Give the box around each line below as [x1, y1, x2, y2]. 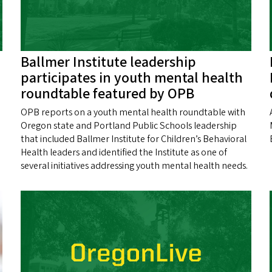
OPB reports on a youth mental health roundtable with [21, 105, 245, 119]
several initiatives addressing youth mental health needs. [21, 158, 248, 172]
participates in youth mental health [21, 67, 243, 89]
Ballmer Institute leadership [21, 51, 196, 73]
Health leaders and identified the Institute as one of [21, 145, 227, 159]
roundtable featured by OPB [21, 83, 194, 104]
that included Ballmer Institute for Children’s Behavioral [21, 132, 246, 146]
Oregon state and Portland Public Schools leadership [21, 118, 237, 132]
